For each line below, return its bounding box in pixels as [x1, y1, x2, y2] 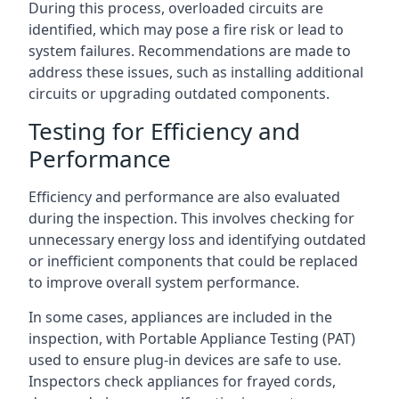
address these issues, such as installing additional [28, 61, 363, 82]
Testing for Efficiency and [28, 114, 300, 147]
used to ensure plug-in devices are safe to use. [28, 349, 341, 370]
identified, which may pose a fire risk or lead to [28, 19, 344, 39]
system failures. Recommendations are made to [28, 40, 351, 61]
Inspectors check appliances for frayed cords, [28, 370, 336, 391]
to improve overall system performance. [28, 272, 299, 292]
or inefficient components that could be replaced [28, 250, 358, 271]
